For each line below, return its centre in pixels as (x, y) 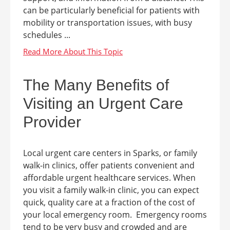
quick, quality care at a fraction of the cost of (109, 202)
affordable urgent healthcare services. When (109, 177)
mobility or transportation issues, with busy (108, 22)
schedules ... (47, 35)
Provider (52, 122)
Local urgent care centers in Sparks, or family (110, 153)
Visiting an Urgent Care (103, 103)
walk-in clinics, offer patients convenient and (109, 165)
